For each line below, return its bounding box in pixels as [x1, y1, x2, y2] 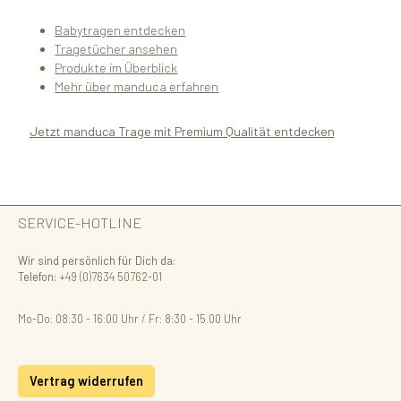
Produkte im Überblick [55, 60, 178, 76]
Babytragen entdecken [55, 22, 186, 38]
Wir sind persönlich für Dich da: [18, 253, 175, 269]
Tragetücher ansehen [55, 41, 178, 57]
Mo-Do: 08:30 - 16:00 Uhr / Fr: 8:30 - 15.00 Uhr [18, 311, 242, 327]
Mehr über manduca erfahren [55, 79, 219, 95]
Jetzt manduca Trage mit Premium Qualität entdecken [29, 124, 335, 140]
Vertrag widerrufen [30, 373, 143, 389]
